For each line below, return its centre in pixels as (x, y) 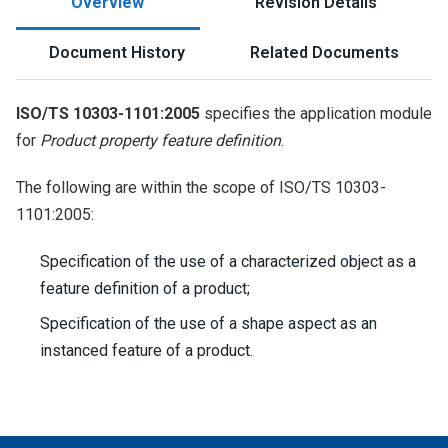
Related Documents (325, 52)
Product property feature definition (160, 140)
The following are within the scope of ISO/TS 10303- (201, 187)
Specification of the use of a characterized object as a (228, 261)
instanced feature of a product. (146, 350)
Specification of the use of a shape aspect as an (208, 323)
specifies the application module (316, 113)
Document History (116, 52)
